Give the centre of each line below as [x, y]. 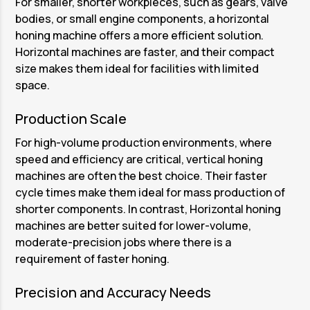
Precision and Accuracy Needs [113, 293]
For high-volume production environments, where [144, 143]
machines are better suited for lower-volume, [134, 226]
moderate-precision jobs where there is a [124, 243]
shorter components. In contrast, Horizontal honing [148, 209]
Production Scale [71, 119]
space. [33, 85]
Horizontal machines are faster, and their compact [145, 52]
